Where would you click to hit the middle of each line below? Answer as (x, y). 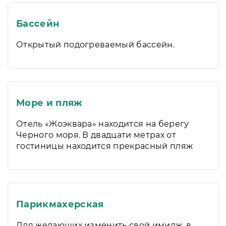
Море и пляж (49, 103)
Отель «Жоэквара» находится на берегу (103, 124)
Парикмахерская (60, 204)
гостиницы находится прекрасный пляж (105, 146)
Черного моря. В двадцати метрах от (96, 135)
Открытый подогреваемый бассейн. (95, 45)
